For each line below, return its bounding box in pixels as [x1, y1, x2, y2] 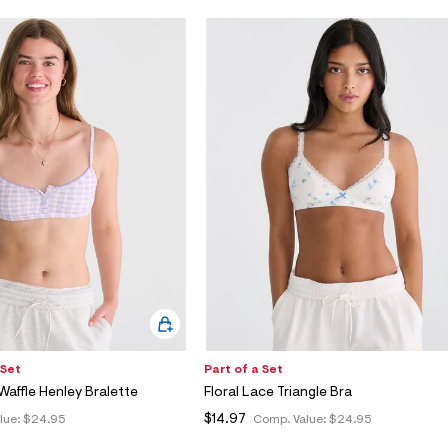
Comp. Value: [253, 413, 329, 426]
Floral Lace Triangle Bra [204, 385, 352, 400]
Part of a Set [204, 363, 283, 376]
